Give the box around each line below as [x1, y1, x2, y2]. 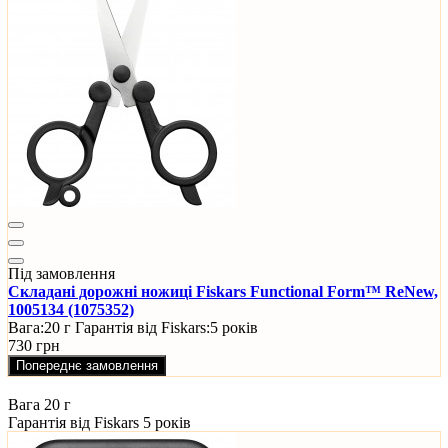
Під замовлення [8, 265, 115, 283]
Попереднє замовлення [16, 358, 158, 374]
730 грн [8, 337, 60, 355]
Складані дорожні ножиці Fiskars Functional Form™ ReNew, [8, 283, 438, 301]
